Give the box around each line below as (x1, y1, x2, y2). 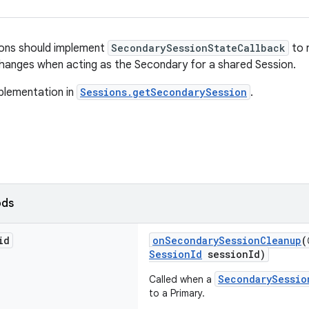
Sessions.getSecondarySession (80, 86, 247, 99)
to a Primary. (149, 287, 205, 299)
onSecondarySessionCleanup (152, 234, 301, 247)
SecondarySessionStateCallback (111, 41, 286, 54)
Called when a (149, 273, 215, 286)
